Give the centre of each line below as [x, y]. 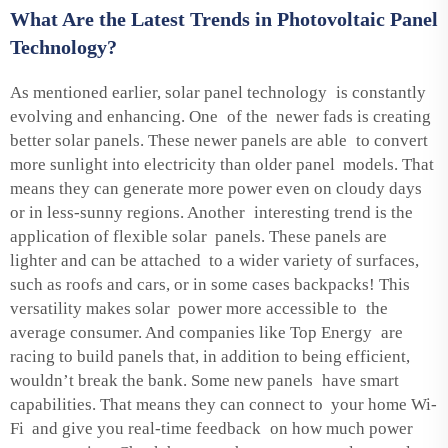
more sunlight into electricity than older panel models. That [224, 164]
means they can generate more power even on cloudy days [220, 188]
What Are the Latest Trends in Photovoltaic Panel [224, 18]
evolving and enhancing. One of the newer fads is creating [220, 116]
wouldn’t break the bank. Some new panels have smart [204, 380]
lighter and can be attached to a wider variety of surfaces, [214, 260]
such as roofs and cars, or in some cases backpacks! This [212, 284]
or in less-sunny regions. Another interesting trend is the [211, 212]
